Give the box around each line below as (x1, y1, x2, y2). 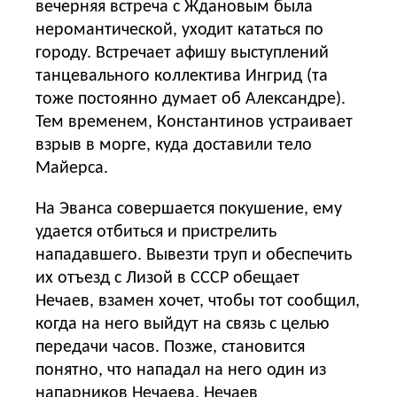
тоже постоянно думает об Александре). (35, 90, 346, 108)
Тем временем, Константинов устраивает (35, 113, 353, 131)
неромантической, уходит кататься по (35, 20, 323, 39)
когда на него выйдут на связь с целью (35, 315, 329, 333)
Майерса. (35, 159, 108, 177)
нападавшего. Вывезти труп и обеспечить (35, 245, 352, 264)
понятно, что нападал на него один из (35, 361, 326, 379)
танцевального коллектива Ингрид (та (35, 66, 328, 85)
